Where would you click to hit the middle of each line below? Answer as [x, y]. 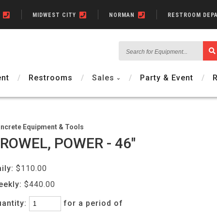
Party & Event [166, 78]
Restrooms [50, 78]
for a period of [96, 203]
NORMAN [123, 15]
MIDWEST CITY [55, 15]
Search [139, 47]
